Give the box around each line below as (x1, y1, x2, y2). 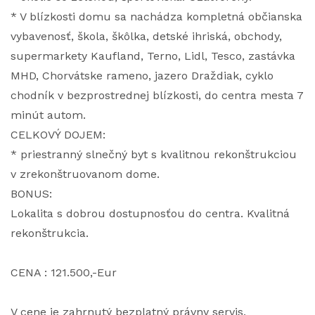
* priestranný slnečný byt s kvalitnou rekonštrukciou (11, 148, 297, 161)
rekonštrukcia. (11, 226, 89, 240)
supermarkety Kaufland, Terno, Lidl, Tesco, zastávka (11, 49, 295, 63)
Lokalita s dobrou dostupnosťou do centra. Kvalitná (11, 207, 290, 220)
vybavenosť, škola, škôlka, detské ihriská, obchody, (11, 30, 282, 43)
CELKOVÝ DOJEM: (11, 128, 105, 141)
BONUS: (11, 187, 52, 200)
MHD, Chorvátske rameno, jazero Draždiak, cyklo (11, 69, 274, 82)
